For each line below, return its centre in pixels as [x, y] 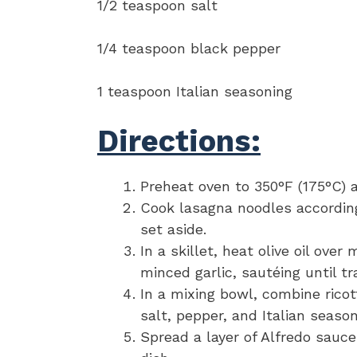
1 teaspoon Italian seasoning [195, 92]
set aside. [173, 229]
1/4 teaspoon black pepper [189, 49]
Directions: [179, 141]
